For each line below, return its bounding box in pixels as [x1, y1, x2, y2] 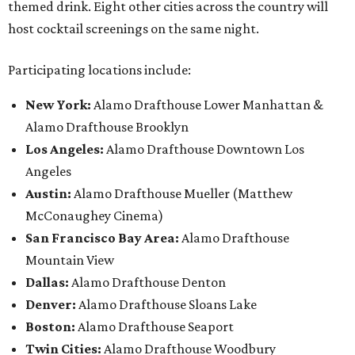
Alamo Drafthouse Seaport [78, 319, 234, 334]
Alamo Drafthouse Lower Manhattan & [94, 97, 323, 113]
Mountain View [25, 252, 114, 268]
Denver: [25, 296, 78, 312]
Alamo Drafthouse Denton [71, 274, 226, 290]
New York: [25, 97, 94, 113]
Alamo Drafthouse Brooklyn [25, 119, 189, 135]
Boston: [25, 319, 78, 334]
